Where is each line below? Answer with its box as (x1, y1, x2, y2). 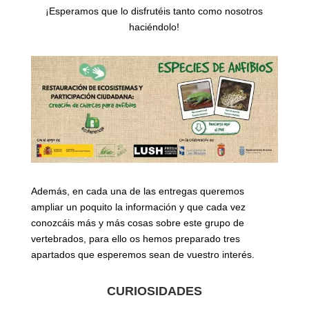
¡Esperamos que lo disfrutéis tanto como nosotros (46, 5, 263, 17)
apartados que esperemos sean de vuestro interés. (30, 249, 255, 261)
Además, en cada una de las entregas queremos (30, 186, 244, 197)
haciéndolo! (129, 21, 180, 32)
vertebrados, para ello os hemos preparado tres (30, 233, 240, 245)
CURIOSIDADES (106, 284, 202, 299)
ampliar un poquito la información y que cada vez (30, 201, 246, 213)
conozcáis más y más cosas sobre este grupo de (30, 217, 244, 229)
